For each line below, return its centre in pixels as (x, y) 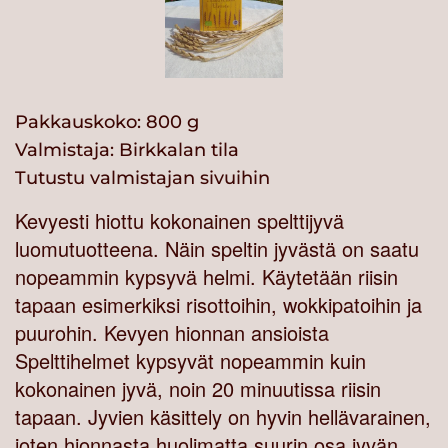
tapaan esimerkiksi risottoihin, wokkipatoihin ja (218, 305)
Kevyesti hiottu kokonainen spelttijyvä (179, 221)
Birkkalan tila (179, 150)
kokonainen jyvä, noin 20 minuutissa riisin (198, 389)
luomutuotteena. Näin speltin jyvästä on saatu (217, 249)
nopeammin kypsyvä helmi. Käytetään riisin (206, 277)
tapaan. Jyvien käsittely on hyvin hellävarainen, (223, 417)
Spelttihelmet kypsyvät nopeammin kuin (190, 361)
